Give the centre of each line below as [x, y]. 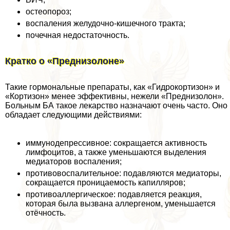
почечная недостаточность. [78, 35]
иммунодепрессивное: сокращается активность [116, 143]
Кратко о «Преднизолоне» [65, 61]
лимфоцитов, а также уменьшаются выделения [116, 152]
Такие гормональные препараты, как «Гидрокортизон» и [112, 87]
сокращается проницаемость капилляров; [106, 182]
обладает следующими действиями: [73, 114]
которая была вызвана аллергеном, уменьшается [121, 203]
